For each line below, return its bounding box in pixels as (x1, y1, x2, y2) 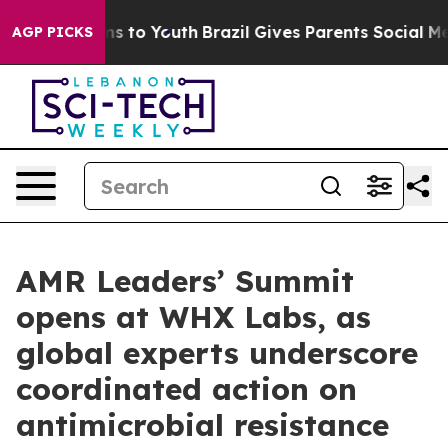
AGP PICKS (12, 23, 93, 41)
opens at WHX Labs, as (16, 298, 371, 336)
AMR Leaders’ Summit (16, 262, 354, 300)
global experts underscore (16, 334, 418, 372)
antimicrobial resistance (16, 406, 389, 444)
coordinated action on (16, 370, 357, 408)
